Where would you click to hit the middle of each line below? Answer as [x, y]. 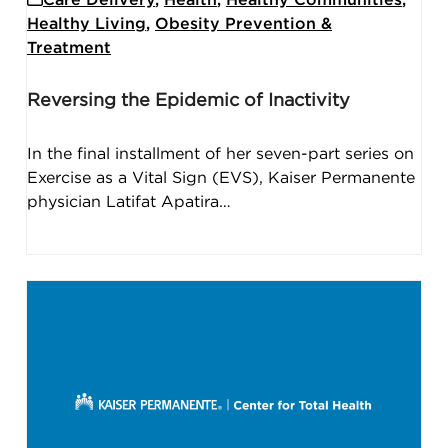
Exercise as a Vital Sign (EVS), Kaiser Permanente [220, 177]
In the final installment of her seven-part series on [220, 153]
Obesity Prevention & [243, 23]
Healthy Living [86, 23]
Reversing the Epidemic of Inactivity [188, 100]
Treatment [68, 47]
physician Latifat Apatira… [128, 201]
